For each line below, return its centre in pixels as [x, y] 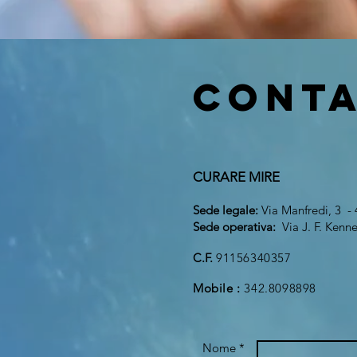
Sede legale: [227, 210]
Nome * [224, 348]
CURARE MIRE [236, 177]
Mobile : [217, 288]
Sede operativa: [236, 227]
